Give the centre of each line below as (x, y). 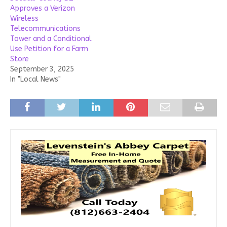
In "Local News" (35, 79)
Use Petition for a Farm (49, 49)
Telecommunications (45, 28)
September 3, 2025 (42, 69)
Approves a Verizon (43, 8)
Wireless (24, 18)
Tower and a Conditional (51, 39)
